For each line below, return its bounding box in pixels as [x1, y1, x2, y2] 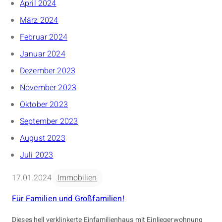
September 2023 [20, 115, 78, 127]
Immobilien [57, 171, 97, 184]
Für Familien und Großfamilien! [12, 192, 124, 205]
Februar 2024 [20, 31, 67, 43]
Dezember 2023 [20, 64, 76, 77]
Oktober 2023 [20, 98, 68, 111]
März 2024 [20, 14, 58, 26]
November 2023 [20, 81, 77, 94]
